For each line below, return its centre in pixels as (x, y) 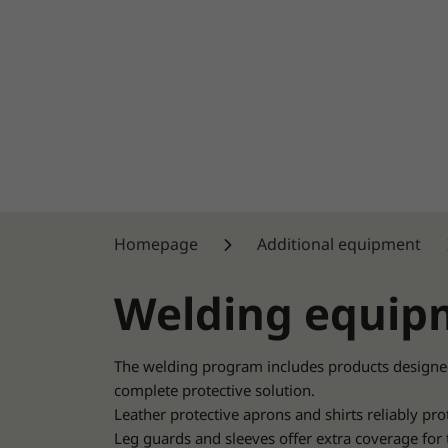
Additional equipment (341, 244)
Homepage (156, 244)
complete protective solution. (214, 390)
